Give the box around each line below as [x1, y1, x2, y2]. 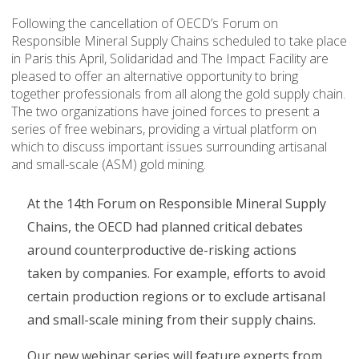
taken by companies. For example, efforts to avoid [27, 264, 325, 282]
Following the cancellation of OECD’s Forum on [11, 14, 278, 32]
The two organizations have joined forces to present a [11, 103, 320, 120]
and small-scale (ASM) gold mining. [11, 155, 206, 173]
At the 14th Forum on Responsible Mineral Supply [27, 195, 326, 212]
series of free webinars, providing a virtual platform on [11, 120, 317, 138]
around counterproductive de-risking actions [27, 241, 296, 259]
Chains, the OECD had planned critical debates [27, 218, 303, 236]
